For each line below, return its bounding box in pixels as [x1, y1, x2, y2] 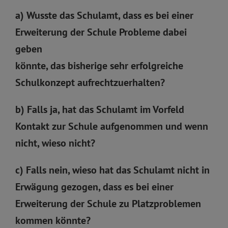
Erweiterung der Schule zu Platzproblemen [15, 196, 201, 210]
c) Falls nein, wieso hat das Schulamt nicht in [15, 163, 210, 177]
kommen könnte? [15, 213, 91, 227]
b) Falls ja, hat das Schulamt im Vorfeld [15, 102, 184, 116]
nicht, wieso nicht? [15, 136, 95, 150]
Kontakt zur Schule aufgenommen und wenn [15, 119, 208, 133]
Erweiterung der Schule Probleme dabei [15, 25, 187, 39]
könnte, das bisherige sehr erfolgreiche [15, 59, 183, 72]
